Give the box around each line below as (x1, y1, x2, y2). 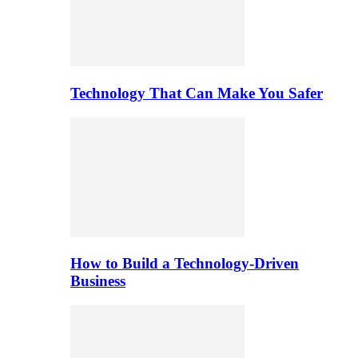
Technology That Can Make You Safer (70, 84, 323, 101)
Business (70, 272, 125, 290)
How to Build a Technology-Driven (70, 255, 299, 272)
